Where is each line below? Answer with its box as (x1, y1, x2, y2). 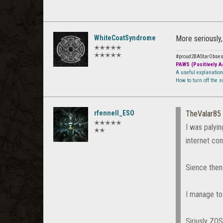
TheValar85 (186, 109, 221, 119)
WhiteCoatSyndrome (94, 34, 156, 42)
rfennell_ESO (94, 109, 134, 117)
